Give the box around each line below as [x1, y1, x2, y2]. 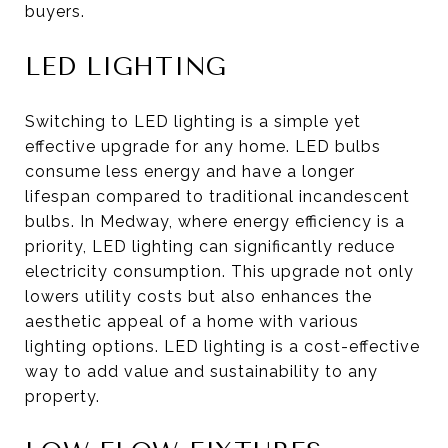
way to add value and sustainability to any [25, 361, 378, 381]
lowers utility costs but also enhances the [25, 286, 372, 306]
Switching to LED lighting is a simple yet [25, 111, 361, 131]
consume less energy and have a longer [25, 161, 355, 181]
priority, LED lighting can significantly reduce [25, 236, 395, 256]
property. [25, 386, 100, 406]
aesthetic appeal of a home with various [25, 311, 359, 331]
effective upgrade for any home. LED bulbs [25, 136, 381, 156]
